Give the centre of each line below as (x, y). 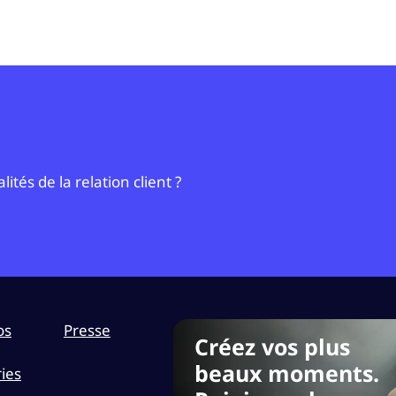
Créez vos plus (272, 346)
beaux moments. (286, 373)
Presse (87, 330)
